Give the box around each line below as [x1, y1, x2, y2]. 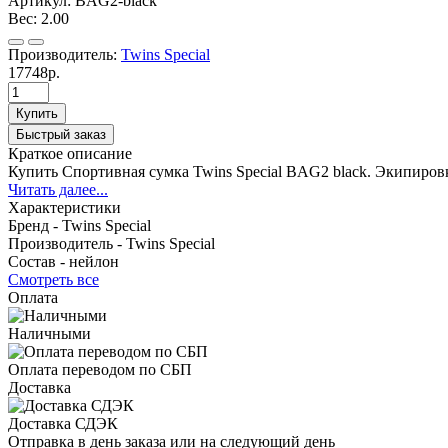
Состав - [8, 252, 69, 270]
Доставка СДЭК [8, 414, 118, 432]
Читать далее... [8, 180, 108, 198]
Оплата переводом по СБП [8, 360, 192, 378]
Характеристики [8, 198, 121, 216]
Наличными [8, 324, 91, 342]
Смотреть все [8, 270, 99, 288]
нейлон [69, 252, 119, 270]
